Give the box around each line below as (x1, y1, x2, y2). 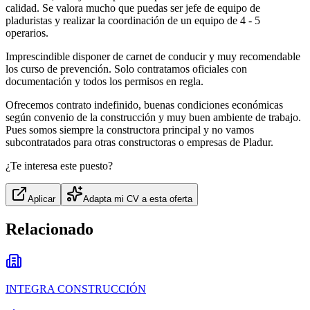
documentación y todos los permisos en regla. (6, 75, 203, 88)
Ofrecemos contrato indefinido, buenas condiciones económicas (6, 99, 283, 111)
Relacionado (6, 220, 93, 239)
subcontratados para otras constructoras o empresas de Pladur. (6, 136, 273, 149)
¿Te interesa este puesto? (6, 160, 113, 172)
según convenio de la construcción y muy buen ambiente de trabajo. (6, 111, 301, 124)
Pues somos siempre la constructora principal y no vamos (6, 124, 254, 136)
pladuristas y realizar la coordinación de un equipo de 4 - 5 (6, 15, 260, 27)
